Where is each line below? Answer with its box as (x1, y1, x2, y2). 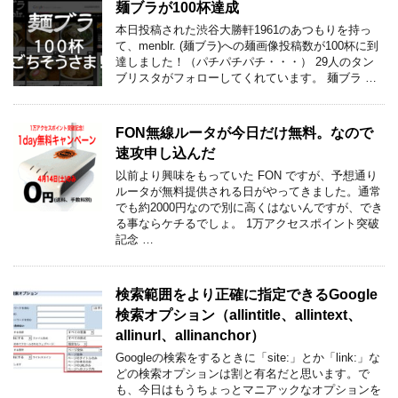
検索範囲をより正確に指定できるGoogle (115, 287, 378, 302)
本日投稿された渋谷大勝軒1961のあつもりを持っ (115, 23, 371, 36)
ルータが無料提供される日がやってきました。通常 (115, 185, 381, 198)
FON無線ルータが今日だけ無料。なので (115, 125, 373, 140)
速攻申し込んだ (115, 146, 215, 161)
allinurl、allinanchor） (115, 328, 265, 343)
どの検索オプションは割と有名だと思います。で (115, 367, 370, 380)
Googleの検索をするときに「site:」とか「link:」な (115, 351, 380, 364)
